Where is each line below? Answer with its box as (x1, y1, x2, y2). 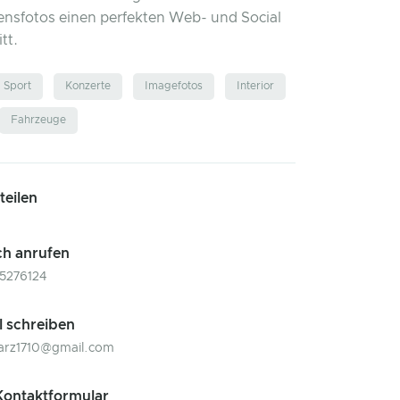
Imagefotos (145, 80, 203, 92)
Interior (237, 80, 274, 92)
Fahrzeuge (11, 114, 66, 126)
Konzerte (65, 80, 111, 92)
